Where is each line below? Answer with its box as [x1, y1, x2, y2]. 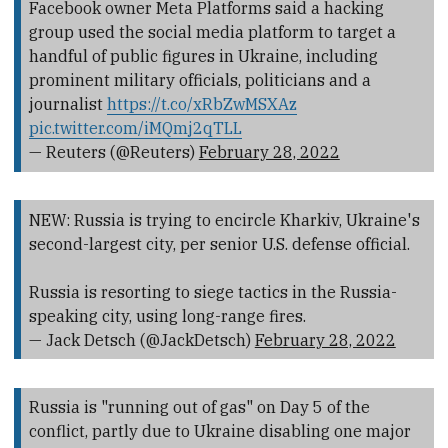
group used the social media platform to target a [28, 22, 396, 43]
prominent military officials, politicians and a [28, 70, 371, 91]
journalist [28, 94, 107, 115]
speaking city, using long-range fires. [28, 305, 306, 326]
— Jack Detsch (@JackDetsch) [28, 329, 255, 350]
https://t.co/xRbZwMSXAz [106, 94, 297, 115]
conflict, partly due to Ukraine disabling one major [28, 420, 411, 441]
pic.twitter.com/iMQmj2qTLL [28, 118, 242, 139]
